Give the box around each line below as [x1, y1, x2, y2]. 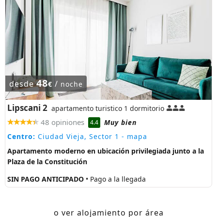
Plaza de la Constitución [7, 157, 87, 167]
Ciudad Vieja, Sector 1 [35, 132, 119, 141]
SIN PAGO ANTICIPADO [7, 174, 86, 184]
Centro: [7, 132, 35, 141]
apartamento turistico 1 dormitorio [51, 104, 164, 113]
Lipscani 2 [7, 102, 47, 114]
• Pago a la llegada [86, 174, 146, 184]
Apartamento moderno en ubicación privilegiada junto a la [7, 146, 204, 156]
